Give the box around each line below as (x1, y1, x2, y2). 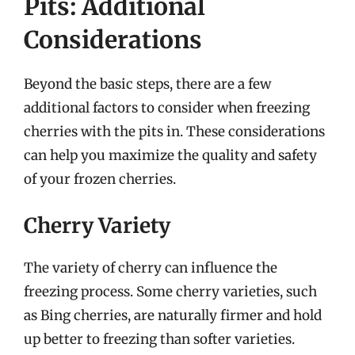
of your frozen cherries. (24, 170, 176, 188)
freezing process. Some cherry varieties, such (24, 282, 317, 300)
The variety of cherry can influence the (24, 258, 277, 277)
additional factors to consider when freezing (24, 99, 310, 116)
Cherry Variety (24, 212, 170, 239)
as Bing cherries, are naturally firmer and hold (24, 306, 322, 324)
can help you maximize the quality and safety (24, 147, 317, 164)
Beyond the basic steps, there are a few (24, 75, 271, 93)
